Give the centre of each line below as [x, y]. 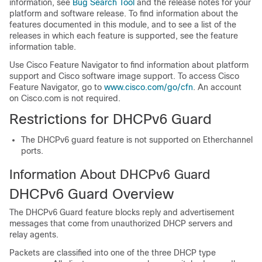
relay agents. [34, 235]
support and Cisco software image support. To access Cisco [124, 76]
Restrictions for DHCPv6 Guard [111, 119]
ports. [32, 151]
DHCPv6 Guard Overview [92, 194]
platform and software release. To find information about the [124, 13]
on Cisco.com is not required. [65, 98]
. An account [217, 87]
